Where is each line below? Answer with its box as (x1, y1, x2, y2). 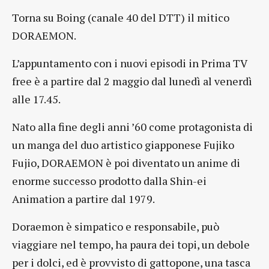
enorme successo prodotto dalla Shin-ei (12, 174, 207, 189)
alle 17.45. (12, 92, 61, 107)
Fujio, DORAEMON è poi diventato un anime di (12, 156, 240, 171)
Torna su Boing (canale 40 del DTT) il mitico (12, 10, 229, 25)
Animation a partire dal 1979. (12, 192, 155, 207)
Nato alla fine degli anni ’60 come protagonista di (12, 119, 253, 134)
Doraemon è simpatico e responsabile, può (12, 219, 219, 234)
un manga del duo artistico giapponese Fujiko (12, 138, 234, 153)
